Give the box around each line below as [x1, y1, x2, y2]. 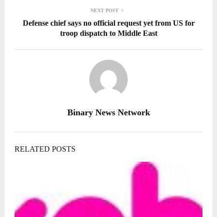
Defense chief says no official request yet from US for [22, 19, 195, 28]
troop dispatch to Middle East [60, 29, 157, 38]
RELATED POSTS [15, 145, 76, 154]
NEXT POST [91, 8, 119, 14]
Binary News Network [67, 108, 150, 118]
